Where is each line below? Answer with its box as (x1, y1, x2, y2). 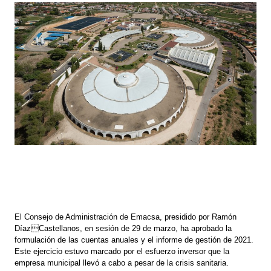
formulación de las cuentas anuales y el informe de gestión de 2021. (15, 235, 254, 245)
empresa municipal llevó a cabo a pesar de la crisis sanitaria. (15, 258, 229, 268)
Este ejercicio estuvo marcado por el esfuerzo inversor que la (15, 247, 230, 256)
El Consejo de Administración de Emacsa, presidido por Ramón (15, 212, 237, 222)
